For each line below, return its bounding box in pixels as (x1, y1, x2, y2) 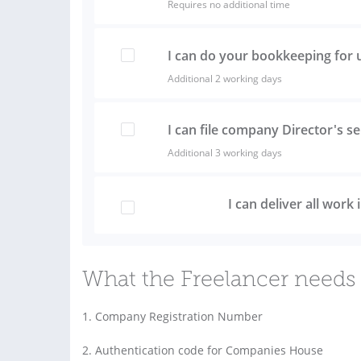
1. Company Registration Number (82, 308, 263, 324)
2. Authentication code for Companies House (82, 342, 323, 358)
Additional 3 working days (167, 145, 282, 160)
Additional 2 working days (167, 71, 282, 85)
